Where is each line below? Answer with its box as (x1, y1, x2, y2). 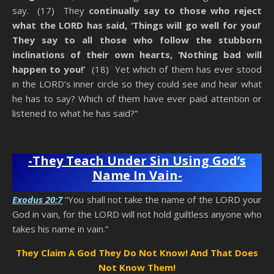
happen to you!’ (12, 63, 89, 76)
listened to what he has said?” (12, 107, 138, 120)
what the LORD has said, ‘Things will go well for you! (12, 19, 260, 32)
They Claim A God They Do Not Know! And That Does (16, 246, 258, 259)
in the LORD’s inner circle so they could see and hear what (12, 78, 262, 91)
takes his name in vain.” (12, 223, 108, 235)
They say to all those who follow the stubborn (12, 34, 262, 46)
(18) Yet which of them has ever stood (88, 63, 262, 76)
